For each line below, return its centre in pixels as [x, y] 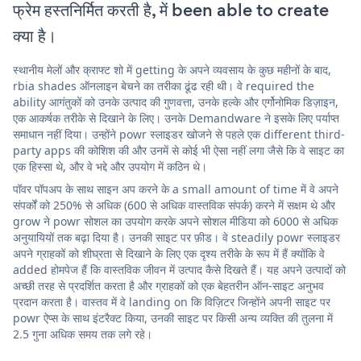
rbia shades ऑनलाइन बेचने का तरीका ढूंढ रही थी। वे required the [164, 86]
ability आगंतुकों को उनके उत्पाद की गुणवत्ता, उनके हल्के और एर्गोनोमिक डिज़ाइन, [176, 102]
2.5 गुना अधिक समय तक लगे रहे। [83, 334]
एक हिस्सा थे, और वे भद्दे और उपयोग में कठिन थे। [110, 167]
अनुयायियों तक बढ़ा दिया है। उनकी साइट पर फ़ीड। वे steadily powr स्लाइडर [176, 238]
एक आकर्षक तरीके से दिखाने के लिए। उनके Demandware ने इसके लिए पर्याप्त [176, 118]
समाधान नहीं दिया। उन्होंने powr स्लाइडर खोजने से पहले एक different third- [179, 135]
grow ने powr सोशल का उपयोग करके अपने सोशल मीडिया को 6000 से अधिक [175, 222]
